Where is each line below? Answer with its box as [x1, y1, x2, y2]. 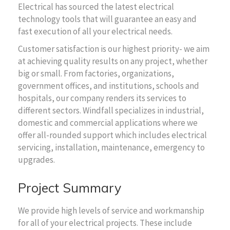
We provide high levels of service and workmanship [18, 204, 204, 216]
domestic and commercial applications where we [18, 117, 198, 128]
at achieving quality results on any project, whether [18, 55, 207, 67]
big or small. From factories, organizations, [18, 67, 174, 79]
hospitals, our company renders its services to [18, 92, 186, 104]
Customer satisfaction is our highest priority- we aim [18, 43, 209, 54]
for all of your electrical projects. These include [18, 217, 192, 228]
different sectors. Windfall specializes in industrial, [18, 104, 204, 116]
